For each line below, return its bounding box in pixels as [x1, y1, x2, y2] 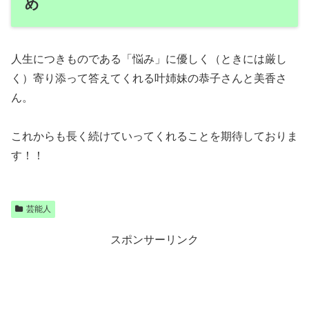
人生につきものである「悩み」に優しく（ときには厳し [11, 52, 287, 65]
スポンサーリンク [110, 233, 199, 246]
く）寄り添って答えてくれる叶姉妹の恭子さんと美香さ [11, 72, 287, 84]
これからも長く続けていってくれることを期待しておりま [11, 130, 298, 142]
